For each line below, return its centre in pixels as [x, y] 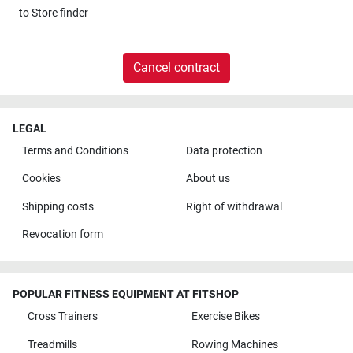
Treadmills [52, 344]
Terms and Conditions [75, 150]
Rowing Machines [234, 344]
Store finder [60, 13]
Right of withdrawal [234, 206]
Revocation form [62, 234]
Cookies [41, 179]
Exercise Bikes [225, 317]
